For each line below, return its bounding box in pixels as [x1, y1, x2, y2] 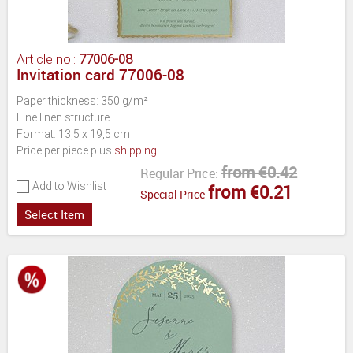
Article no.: [17, 50, 79, 67]
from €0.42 [221, 161, 297, 183]
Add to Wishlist [32, 179, 106, 192]
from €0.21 [208, 180, 292, 203]
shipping [114, 143, 157, 157]
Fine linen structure [17, 110, 110, 124]
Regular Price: [140, 164, 218, 182]
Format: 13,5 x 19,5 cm [17, 127, 130, 140]
